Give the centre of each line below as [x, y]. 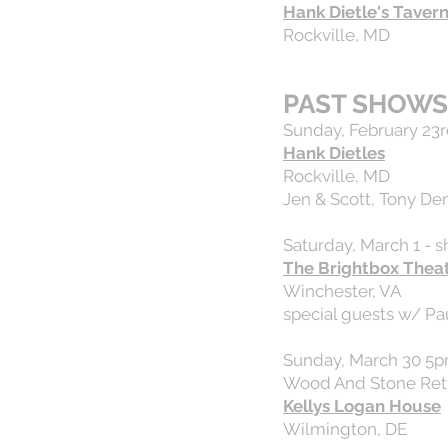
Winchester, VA [342, 291]
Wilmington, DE [345, 429]
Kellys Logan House [362, 406]
